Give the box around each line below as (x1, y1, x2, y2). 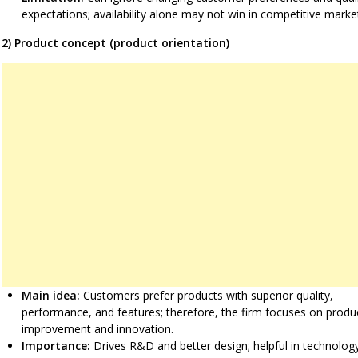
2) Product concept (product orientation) (2, 34, 229, 50)
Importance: (22, 337, 90, 353)
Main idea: (22, 287, 80, 303)
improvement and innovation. (22, 320, 173, 336)
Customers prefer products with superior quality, (80, 287, 333, 303)
